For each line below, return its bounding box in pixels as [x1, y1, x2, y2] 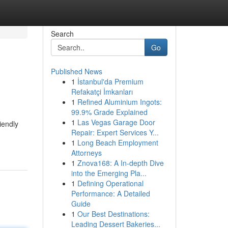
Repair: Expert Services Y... [71, 127, 159, 137]
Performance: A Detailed [71, 188, 150, 198]
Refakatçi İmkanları [71, 87, 133, 97]
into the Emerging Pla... [71, 168, 147, 178]
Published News [50, 66, 102, 76]
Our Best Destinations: [77, 209, 150, 219]
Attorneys [71, 148, 102, 158]
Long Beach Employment [77, 137, 158, 148]
